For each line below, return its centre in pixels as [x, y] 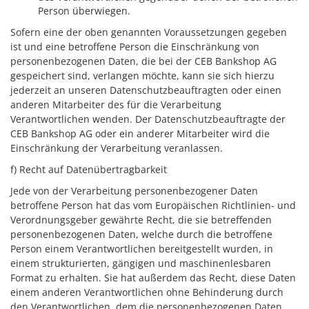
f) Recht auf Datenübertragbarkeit [89, 169]
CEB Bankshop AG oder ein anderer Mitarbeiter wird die [140, 133]
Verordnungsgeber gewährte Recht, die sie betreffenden [141, 220]
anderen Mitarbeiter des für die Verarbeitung [116, 104]
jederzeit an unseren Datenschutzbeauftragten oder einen [146, 90]
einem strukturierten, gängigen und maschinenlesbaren [141, 263]
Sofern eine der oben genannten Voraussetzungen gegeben [149, 32]
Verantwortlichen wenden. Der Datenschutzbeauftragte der [148, 119]
